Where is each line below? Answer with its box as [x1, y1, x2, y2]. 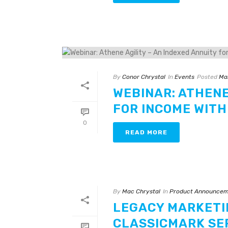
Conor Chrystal [122, 73, 165, 80]
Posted [197, 73, 217, 80]
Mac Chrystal [122, 187, 160, 195]
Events [175, 73, 194, 80]
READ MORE [125, 128, 167, 136]
